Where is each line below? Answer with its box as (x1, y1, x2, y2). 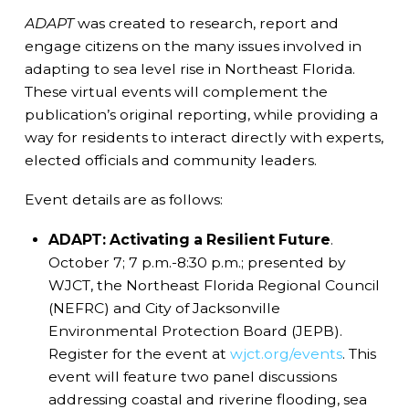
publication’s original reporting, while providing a (24, 105, 378, 123)
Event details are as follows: (24, 191, 226, 209)
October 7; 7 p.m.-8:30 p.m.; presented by (47, 254, 346, 272)
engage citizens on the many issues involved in (24, 37, 362, 55)
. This (341, 345, 376, 363)
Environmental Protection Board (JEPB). (47, 322, 342, 341)
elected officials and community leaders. (24, 151, 320, 169)
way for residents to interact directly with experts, (24, 128, 383, 146)
